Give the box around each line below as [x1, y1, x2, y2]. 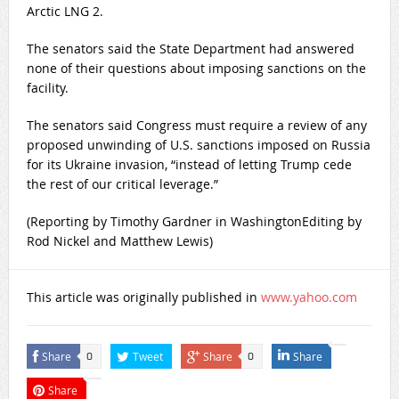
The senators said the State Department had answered [26, 40, 354, 58]
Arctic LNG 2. [26, 3, 103, 20]
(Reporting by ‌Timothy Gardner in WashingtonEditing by [26, 213, 362, 231]
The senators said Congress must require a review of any [26, 117, 367, 134]
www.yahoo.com [260, 289, 357, 306]
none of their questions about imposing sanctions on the [26, 60, 366, 77]
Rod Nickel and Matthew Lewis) [26, 232, 213, 250]
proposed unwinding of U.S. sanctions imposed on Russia [26, 136, 370, 154]
